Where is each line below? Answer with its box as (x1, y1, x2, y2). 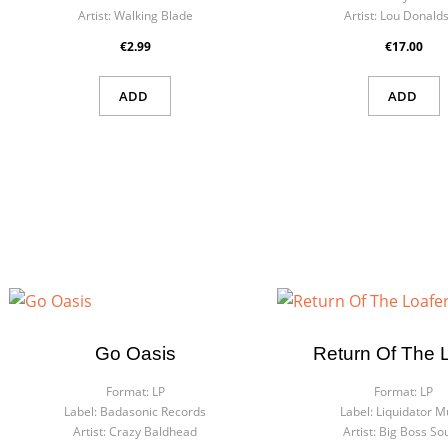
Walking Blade (113, 7, 193, 24)
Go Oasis (94, 343, 176, 364)
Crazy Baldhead (109, 423, 198, 440)
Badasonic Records (100, 403, 207, 420)
